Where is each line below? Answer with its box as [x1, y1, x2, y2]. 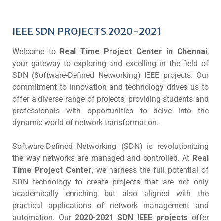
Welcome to [12, 47, 60, 56]
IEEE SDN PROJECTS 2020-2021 [12, 25, 161, 37]
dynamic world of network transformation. [12, 118, 159, 127]
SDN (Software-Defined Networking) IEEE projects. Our [12, 71, 209, 80]
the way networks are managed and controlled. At [12, 153, 192, 163]
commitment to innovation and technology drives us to [12, 82, 209, 92]
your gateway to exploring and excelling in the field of [12, 59, 209, 68]
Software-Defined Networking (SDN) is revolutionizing [12, 142, 209, 151]
